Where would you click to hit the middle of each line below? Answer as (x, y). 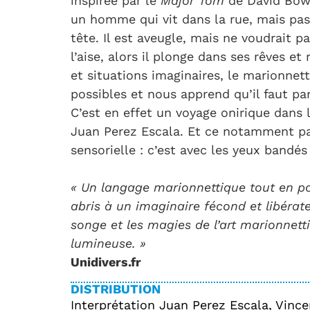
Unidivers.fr (106, 262)
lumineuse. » (108, 244)
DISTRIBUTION (116, 289)
